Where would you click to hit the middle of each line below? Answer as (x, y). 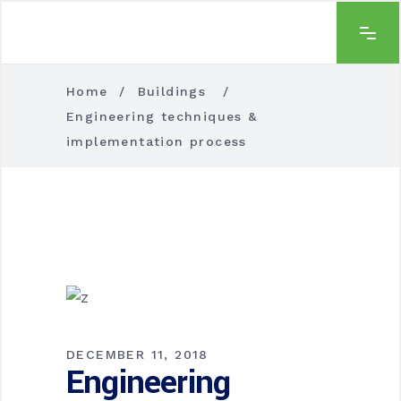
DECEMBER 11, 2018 (137, 354)
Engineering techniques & (162, 116)
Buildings (172, 91)
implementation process (157, 141)
